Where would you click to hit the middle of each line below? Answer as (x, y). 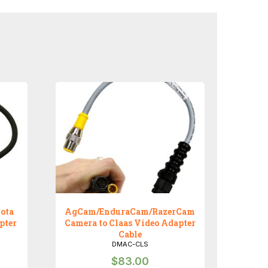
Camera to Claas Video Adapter (130, 223)
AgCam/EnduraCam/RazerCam (130, 212)
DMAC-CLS (130, 244)
